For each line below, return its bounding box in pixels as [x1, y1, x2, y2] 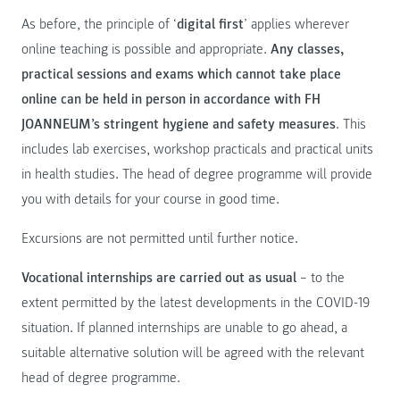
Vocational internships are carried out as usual [21, 269, 296, 287]
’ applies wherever [244, 15, 349, 34]
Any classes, [271, 40, 344, 59]
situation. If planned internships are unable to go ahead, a [21, 319, 347, 337]
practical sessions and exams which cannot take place [21, 65, 341, 84]
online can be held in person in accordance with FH [21, 90, 321, 109]
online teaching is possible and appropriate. [21, 40, 271, 59]
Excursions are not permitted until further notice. [21, 229, 298, 248]
